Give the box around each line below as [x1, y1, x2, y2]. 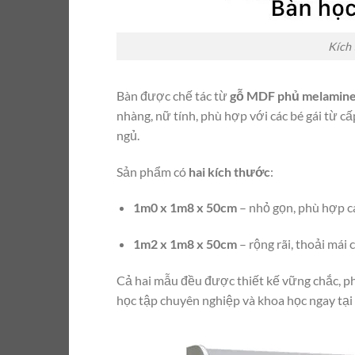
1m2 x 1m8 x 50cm [132, 236, 237, 252]
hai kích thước [189, 163, 270, 179]
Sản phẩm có [116, 163, 189, 179]
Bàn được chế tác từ [116, 87, 230, 103]
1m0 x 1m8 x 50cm [132, 200, 237, 216]
